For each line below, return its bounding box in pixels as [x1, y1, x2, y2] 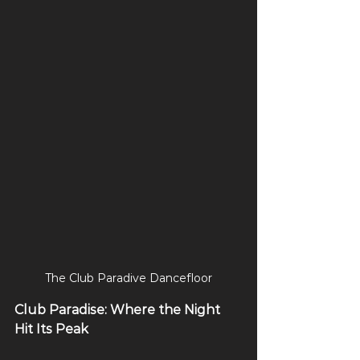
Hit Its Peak [14, 321, 92, 337]
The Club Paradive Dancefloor [45, 271, 212, 286]
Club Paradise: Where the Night [14, 302, 223, 318]
